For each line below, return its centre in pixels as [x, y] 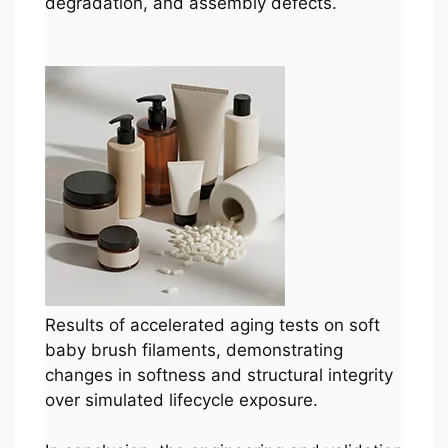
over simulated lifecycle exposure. [181, 400]
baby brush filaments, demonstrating [194, 350]
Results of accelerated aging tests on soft [212, 325]
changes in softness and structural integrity [219, 375]
